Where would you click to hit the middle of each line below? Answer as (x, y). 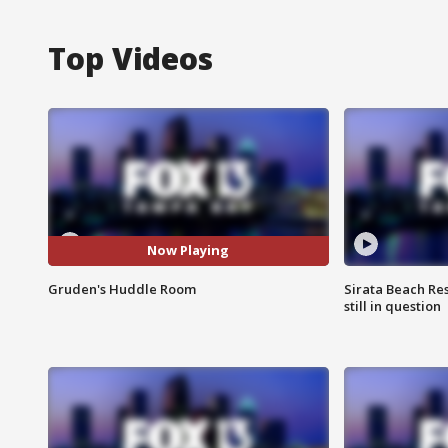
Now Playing (188, 250)
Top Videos (130, 58)
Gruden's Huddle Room (122, 288)
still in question (392, 305)
